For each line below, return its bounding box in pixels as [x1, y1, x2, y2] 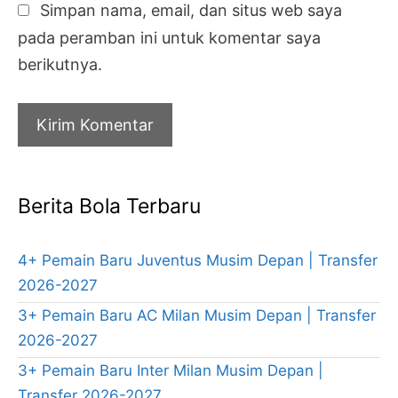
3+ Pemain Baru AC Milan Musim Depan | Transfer [18, 306, 376, 325]
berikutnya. [18, 54, 102, 74]
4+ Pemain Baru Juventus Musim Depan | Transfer [18, 251, 378, 270]
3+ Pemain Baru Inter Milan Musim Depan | [18, 362, 323, 380]
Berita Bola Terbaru [18, 194, 201, 219]
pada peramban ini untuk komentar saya [18, 28, 321, 47]
